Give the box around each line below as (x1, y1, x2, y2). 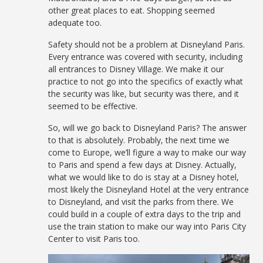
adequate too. (48, 17, 102, 29)
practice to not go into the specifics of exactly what (48, 76, 244, 87)
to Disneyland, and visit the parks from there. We (48, 196, 234, 208)
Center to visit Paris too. (48, 233, 140, 245)
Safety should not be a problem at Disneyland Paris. (48, 39, 245, 50)
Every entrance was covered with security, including (48, 51, 243, 63)
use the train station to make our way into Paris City (48, 221, 247, 232)
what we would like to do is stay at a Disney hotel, (48, 171, 240, 183)
